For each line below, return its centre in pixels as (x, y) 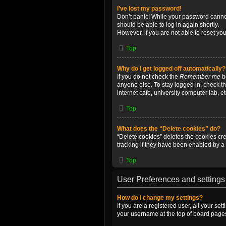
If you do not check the (148, 77)
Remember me (200, 77)
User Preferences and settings (171, 179)
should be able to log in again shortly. (168, 25)
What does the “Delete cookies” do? (169, 129)
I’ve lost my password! (149, 9)
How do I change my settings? (160, 198)
